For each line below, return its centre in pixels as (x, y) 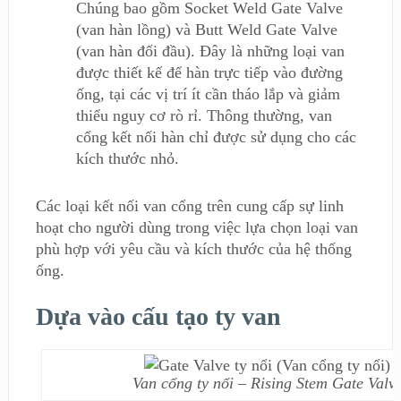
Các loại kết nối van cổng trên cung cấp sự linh (189, 205)
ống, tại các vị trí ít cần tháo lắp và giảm (208, 94)
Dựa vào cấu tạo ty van (158, 316)
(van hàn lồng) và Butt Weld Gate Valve (206, 30)
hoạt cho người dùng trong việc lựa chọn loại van (196, 227)
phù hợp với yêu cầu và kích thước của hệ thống (193, 248)
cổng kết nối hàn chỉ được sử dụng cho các (216, 137)
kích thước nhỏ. (127, 159)
